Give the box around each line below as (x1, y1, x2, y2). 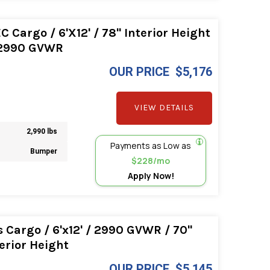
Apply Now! (127, 169, 174, 181)
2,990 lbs (27, 127, 58, 136)
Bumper (30, 147, 58, 156)
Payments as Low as (110, 139, 192, 151)
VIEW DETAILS (134, 102, 195, 113)
